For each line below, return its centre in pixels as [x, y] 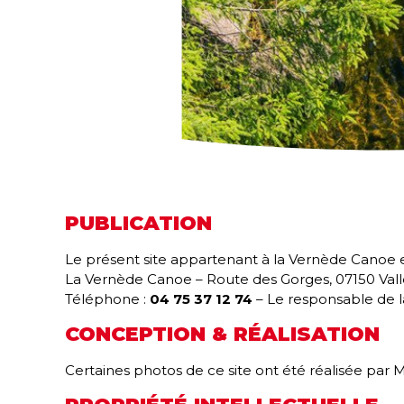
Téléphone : [107, 299]
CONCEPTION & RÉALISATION [222, 334]
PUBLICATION [138, 223]
